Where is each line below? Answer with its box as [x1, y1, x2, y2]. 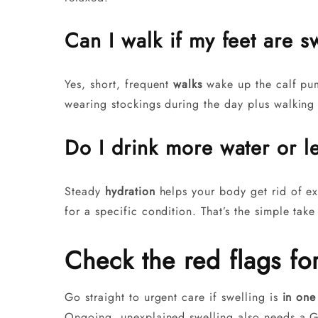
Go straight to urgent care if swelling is [65, 288, 283, 305]
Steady [65, 182, 105, 199]
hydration [104, 182, 155, 199]
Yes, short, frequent [65, 76, 174, 93]
